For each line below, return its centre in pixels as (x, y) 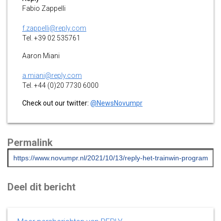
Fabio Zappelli (44, 8)
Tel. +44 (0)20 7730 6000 (60, 85)
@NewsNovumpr (116, 103)
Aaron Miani (41, 55)
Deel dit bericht (41, 187)
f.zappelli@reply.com (54, 28)
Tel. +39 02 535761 (51, 38)
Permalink (30, 142)
